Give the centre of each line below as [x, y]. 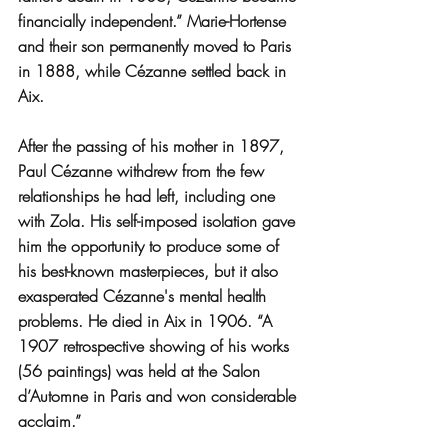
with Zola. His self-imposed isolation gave [159, 220]
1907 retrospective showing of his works [156, 345]
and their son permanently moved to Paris [157, 45]
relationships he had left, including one [149, 195]
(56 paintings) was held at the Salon [141, 370]
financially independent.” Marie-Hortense [154, 20]
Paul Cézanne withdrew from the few [143, 170]
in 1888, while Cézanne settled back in [154, 70]
